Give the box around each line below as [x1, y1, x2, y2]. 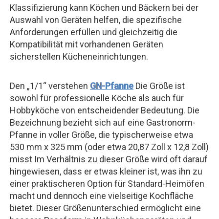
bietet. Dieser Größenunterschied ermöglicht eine [10, 202, 201, 213]
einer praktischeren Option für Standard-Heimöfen [10, 178, 204, 189]
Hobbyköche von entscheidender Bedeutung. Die [10, 105, 199, 115]
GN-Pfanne [90, 80, 133, 91]
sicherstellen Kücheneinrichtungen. [10, 51, 148, 62]
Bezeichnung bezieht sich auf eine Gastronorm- [10, 117, 196, 128]
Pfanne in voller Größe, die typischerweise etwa [10, 129, 193, 140]
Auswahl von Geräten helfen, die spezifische [10, 14, 182, 25]
